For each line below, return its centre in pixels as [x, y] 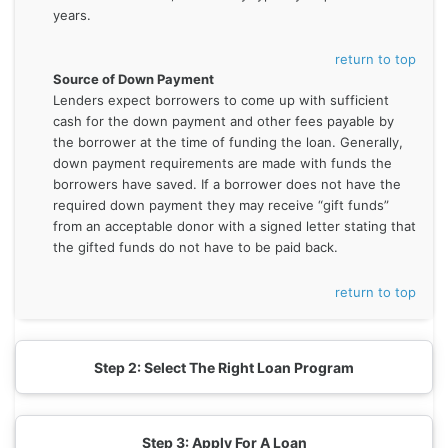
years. [71, 14]
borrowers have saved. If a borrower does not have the [226, 184]
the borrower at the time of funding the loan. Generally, [227, 142]
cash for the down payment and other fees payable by [223, 121]
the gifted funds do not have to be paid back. [195, 247]
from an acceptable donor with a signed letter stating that [234, 226]
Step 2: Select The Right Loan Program [224, 367]
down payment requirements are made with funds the [222, 163]
